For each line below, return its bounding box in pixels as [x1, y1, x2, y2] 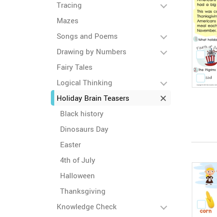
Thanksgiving [60, 186, 106, 196]
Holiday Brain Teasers [57, 93, 129, 103]
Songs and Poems [57, 31, 118, 41]
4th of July [60, 155, 95, 165]
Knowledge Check [57, 201, 117, 211]
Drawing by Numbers [57, 46, 126, 56]
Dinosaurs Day [60, 124, 108, 134]
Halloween [60, 170, 95, 180]
